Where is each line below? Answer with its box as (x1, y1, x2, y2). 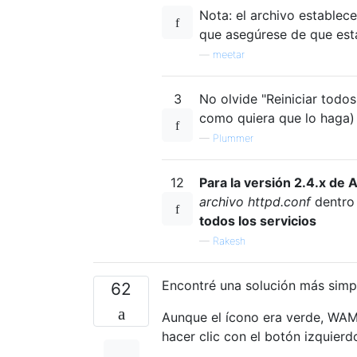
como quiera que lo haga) (199, 109, 355, 126)
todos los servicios (199, 212, 316, 229)
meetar (213, 48, 245, 61)
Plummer (213, 131, 253, 144)
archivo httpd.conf (199, 193, 311, 210)
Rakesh (213, 234, 245, 247)
